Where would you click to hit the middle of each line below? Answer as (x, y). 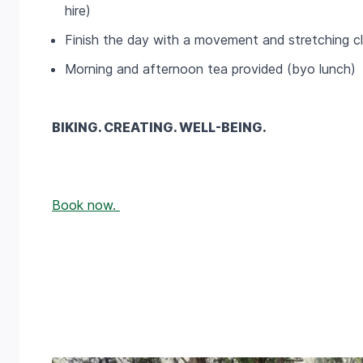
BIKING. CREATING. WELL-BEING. (159, 128)
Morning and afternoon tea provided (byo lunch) (210, 69)
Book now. (86, 205)
